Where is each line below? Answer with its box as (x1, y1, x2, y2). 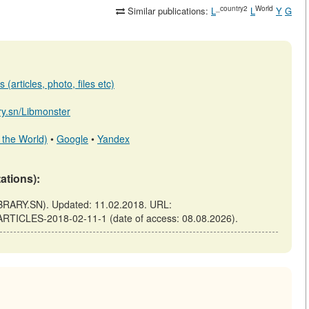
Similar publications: (125, 4, 211, 18)
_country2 (216, 3, 248, 13)
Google (57, 132, 88, 146)
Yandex (97, 132, 130, 146)
